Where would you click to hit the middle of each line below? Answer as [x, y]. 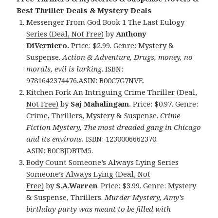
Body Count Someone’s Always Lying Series [103, 162]
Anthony [131, 34]
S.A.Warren [77, 186]
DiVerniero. [48, 45]
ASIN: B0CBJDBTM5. [60, 151]
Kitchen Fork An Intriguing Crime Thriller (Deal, [112, 92]
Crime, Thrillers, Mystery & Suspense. [93, 116]
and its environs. [55, 139]
